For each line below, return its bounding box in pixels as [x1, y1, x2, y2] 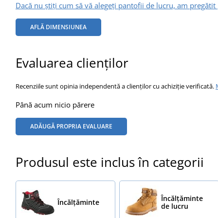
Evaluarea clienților [16, 54, 128, 72]
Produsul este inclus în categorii [16, 153, 204, 171]
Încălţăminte [57, 197, 99, 207]
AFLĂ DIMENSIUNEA [30, 22, 87, 31]
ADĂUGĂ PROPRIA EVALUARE [30, 122, 112, 130]
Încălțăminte [161, 193, 203, 203]
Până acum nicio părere [16, 99, 94, 109]
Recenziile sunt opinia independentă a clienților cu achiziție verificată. [16, 81, 216, 91]
